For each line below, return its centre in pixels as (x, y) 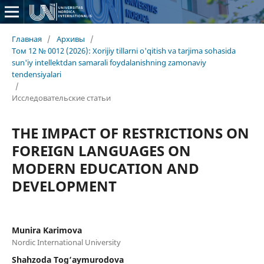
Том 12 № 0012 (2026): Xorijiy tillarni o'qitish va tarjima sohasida (123, 50)
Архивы (70, 39)
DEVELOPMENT (64, 186)
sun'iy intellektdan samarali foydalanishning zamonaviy (109, 62)
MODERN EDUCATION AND (105, 168)
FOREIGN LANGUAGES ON (101, 150)
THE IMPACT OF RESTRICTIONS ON (130, 133)
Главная (27, 39)
